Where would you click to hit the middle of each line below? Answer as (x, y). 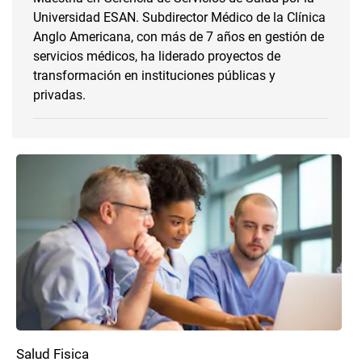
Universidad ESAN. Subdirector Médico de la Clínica (179, 17)
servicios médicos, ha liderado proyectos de (157, 56)
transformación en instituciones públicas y (154, 76)
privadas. (59, 95)
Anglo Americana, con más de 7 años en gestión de (179, 37)
